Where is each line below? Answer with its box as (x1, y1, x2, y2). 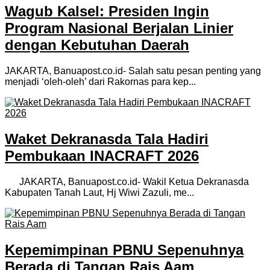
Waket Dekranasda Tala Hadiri (5, 131, 209, 148)
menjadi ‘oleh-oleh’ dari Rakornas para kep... (5, 77, 196, 87)
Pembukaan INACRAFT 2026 (5, 148, 199, 165)
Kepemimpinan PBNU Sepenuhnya (5, 241, 243, 258)
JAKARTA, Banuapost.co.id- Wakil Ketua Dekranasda (5, 177, 249, 187)
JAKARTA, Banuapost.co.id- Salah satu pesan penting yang (5, 66, 261, 77)
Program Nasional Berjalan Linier (5, 20, 233, 37)
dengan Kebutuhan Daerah (5, 37, 189, 54)
